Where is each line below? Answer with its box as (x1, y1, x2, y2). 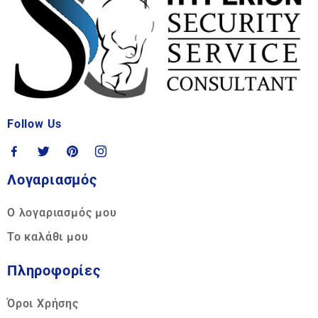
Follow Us (7, 116, 62, 131)
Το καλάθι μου (7, 229, 89, 243)
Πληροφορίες (7, 261, 101, 279)
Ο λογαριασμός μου (7, 205, 117, 219)
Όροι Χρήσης (7, 296, 79, 310)
